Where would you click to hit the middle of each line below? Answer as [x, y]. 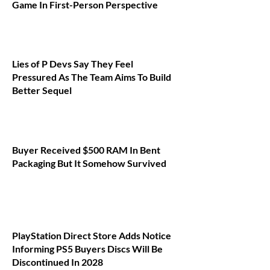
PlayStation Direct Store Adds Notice [92, 236]
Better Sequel [42, 90]
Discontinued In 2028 [58, 262]
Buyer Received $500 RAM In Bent [86, 149]
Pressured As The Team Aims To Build [92, 77]
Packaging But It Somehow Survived [89, 163]
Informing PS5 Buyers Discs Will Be [87, 249]
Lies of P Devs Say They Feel [73, 64]
